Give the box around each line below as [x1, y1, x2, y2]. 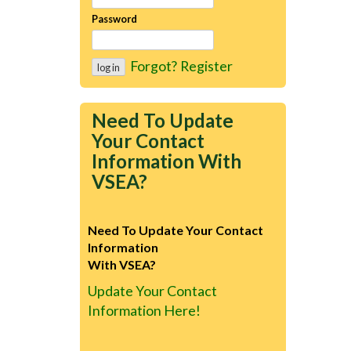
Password [92, 12, 137, 25]
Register [180, 56, 233, 74]
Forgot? [130, 56, 177, 74]
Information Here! [88, 301, 201, 319]
